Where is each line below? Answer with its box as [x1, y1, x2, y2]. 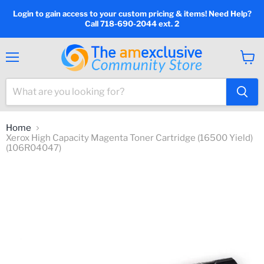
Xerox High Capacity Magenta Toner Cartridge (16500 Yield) [6, 133, 253, 143]
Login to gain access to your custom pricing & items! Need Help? [12, 9, 252, 18]
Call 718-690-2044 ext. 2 [85, 19, 179, 28]
